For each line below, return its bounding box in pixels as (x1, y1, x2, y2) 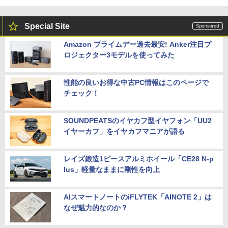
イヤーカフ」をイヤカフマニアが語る (64, 127, 185, 135)
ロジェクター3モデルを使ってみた (64, 50, 175, 59)
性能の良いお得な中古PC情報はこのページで (64, 78, 209, 87)
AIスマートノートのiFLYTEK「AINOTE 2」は (64, 192, 212, 201)
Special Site (24, 21, 70, 31)
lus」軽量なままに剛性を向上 (64, 165, 160, 174)
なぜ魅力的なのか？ (64, 203, 128, 212)
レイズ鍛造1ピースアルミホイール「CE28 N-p (64, 154, 214, 163)
